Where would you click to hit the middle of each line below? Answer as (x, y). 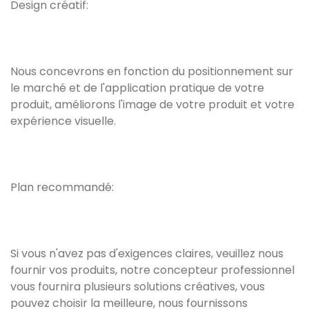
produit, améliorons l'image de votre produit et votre (152, 105)
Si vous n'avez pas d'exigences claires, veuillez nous (147, 254)
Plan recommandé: (62, 188)
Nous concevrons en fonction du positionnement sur (152, 72)
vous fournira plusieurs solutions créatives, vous (138, 287)
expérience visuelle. (63, 121)
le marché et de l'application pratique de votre (137, 88)
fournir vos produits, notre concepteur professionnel (152, 270)
